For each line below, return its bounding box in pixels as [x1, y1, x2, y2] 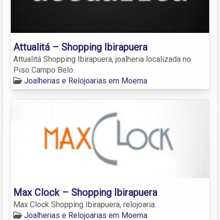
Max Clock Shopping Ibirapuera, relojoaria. [13, 199, 156, 209]
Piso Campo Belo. [13, 65, 75, 75]
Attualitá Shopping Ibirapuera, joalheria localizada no [13, 54, 191, 64]
